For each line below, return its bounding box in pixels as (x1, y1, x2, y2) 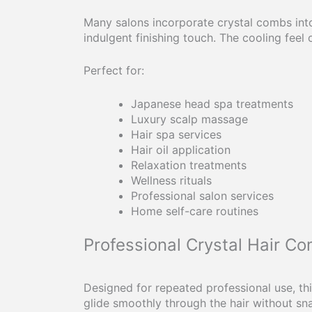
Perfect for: (84, 63, 144, 78)
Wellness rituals (131, 173, 212, 187)
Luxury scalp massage (131, 111, 248, 126)
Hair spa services (131, 127, 221, 141)
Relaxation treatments (131, 157, 247, 172)
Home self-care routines (131, 203, 258, 218)
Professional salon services (131, 188, 274, 203)
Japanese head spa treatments (131, 96, 293, 111)
